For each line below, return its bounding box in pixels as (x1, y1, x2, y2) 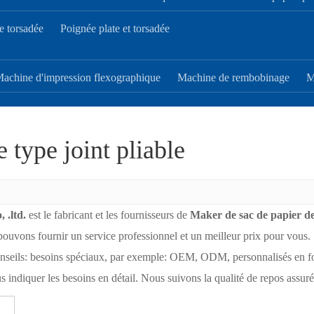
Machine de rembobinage (177, 71, 289, 83)
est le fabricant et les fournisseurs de (25, 209, 190, 221)
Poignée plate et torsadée (60, 22, 170, 34)
